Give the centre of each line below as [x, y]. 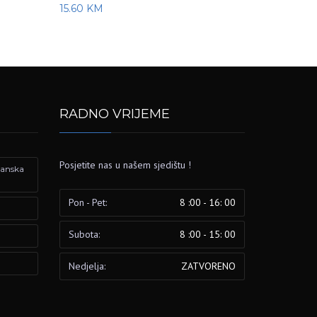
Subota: [84, 234]
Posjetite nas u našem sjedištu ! [125, 165]
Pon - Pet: [87, 202]
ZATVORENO [208, 266]
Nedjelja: [87, 266]
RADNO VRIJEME [114, 114]
